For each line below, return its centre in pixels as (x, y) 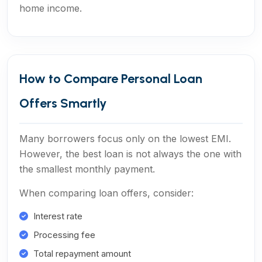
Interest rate (58, 216)
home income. (51, 8)
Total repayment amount (82, 254)
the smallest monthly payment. (87, 169)
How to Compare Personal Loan (111, 79)
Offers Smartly (63, 103)
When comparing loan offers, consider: (106, 193)
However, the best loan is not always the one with (130, 154)
